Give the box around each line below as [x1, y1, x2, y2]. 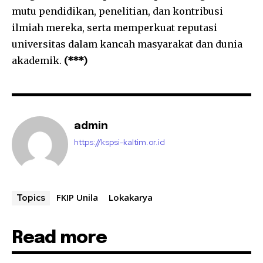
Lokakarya [109, 191, 153, 203]
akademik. [12, 55, 64, 66]
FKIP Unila [56, 191, 98, 203]
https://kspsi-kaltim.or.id [74, 137, 165, 147]
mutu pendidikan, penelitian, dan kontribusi [12, 5, 223, 17]
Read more [12, 229, 107, 247]
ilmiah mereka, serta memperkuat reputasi [12, 22, 217, 33]
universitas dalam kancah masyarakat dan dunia [12, 38, 242, 50]
